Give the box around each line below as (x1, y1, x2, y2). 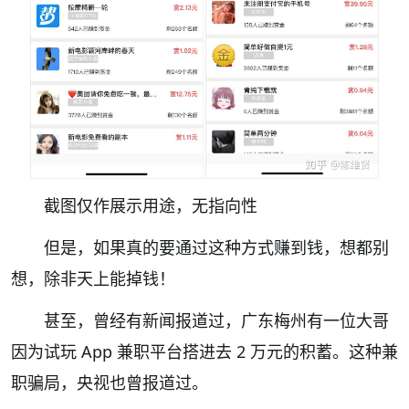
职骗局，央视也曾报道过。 (11, 372, 208, 394)
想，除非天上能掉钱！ (11, 267, 175, 290)
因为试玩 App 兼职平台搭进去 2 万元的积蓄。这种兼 (11, 341, 398, 363)
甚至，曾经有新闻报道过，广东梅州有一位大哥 (44, 309, 389, 332)
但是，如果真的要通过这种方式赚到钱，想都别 (44, 236, 389, 259)
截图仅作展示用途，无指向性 (44, 194, 257, 217)
